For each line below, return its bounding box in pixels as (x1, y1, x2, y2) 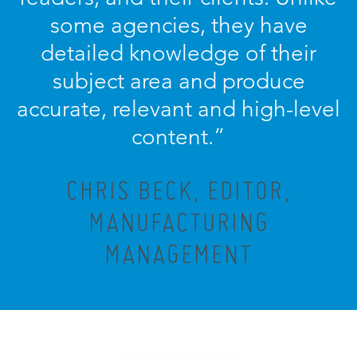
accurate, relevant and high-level (17, 96, 340, 122)
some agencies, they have (49, 12, 308, 38)
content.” (131, 124, 226, 150)
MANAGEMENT (104, 237, 253, 270)
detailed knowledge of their (41, 40, 316, 66)
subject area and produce (52, 68, 305, 94)
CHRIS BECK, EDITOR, (66, 174, 291, 206)
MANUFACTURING (88, 206, 269, 238)
